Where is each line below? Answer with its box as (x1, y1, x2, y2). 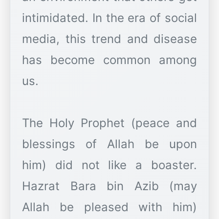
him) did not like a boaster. (22, 158, 197, 173)
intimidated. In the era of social (22, 11, 197, 25)
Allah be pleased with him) (22, 200, 197, 215)
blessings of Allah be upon (22, 137, 197, 152)
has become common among (22, 53, 197, 67)
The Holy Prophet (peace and (22, 116, 197, 131)
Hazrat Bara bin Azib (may (22, 179, 197, 194)
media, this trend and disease (22, 32, 197, 46)
